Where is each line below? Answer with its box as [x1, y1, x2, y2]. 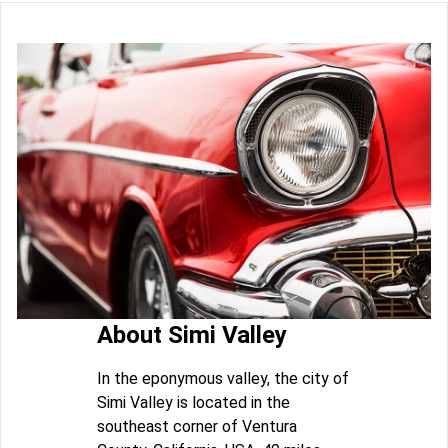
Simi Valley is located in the [97, 392, 290, 412]
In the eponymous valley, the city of [97, 368, 349, 388]
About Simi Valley [97, 320, 287, 349]
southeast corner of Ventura [97, 416, 297, 436]
